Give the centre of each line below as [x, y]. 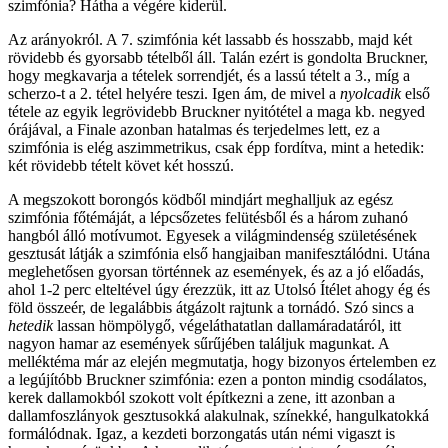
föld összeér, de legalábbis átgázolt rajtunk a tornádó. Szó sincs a [211, 308]
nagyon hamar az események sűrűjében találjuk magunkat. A [198, 344]
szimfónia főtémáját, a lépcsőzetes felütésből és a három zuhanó [208, 218]
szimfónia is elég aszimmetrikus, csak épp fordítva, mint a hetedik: [216, 148]
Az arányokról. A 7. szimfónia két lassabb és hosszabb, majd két [210, 40]
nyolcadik [370, 94]
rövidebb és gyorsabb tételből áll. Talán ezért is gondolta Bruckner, [218, 58]
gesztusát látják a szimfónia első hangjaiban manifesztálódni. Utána [219, 254]
